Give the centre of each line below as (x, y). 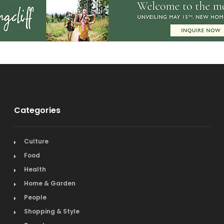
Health (35, 169)
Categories (37, 110)
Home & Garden (49, 183)
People (35, 197)
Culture (36, 141)
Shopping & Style (51, 211)
